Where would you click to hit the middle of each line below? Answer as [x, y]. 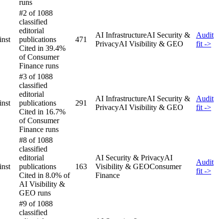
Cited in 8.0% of [44, 175]
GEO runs [35, 193]
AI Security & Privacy [130, 157]
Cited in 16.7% [42, 111]
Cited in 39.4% [42, 48]
